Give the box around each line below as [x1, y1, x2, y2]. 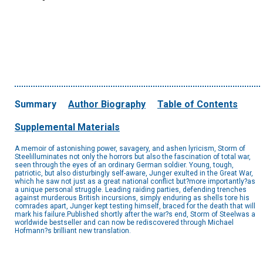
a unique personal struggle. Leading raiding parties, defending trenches [15, 186, 247, 194]
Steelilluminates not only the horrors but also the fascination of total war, [15, 153, 251, 161]
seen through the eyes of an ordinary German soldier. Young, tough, [15, 161, 234, 170]
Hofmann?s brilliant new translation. [15, 227, 131, 235]
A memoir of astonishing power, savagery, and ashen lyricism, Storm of [15, 144, 245, 153]
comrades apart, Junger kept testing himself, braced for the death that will [15, 202, 255, 211]
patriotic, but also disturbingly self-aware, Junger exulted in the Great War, [15, 169, 253, 178]
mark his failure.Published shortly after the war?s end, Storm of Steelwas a [15, 210, 255, 219]
